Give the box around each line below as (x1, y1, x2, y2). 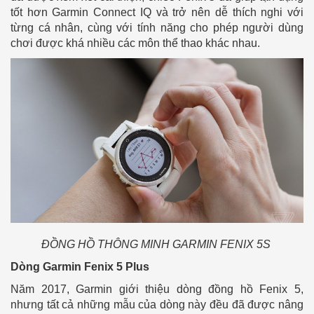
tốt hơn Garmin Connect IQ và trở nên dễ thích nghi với (11, 6, 303, 19)
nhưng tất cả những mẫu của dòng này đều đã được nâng (11, 299, 303, 311)
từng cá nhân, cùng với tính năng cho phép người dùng (11, 22, 303, 34)
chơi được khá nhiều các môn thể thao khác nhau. (11, 37, 260, 50)
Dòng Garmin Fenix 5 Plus (11, 261, 149, 273)
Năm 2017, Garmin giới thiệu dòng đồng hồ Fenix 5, (11, 283, 303, 296)
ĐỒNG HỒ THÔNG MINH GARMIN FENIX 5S (41, 238, 273, 251)
